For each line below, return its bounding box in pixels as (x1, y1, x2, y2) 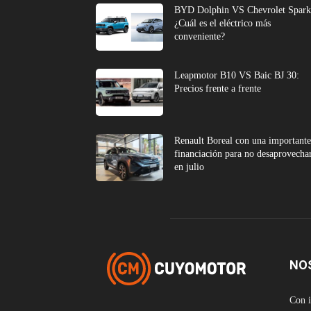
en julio (174, 161, 205, 172)
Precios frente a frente (174, 83, 262, 94)
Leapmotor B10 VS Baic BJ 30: (174, 69, 300, 81)
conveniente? (174, 31, 226, 42)
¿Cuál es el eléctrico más (174, 17, 271, 28)
